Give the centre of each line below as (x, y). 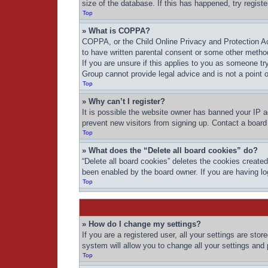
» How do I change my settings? (141, 224)
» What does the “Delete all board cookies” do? (170, 150)
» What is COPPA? (116, 31)
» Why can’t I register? (124, 101)
